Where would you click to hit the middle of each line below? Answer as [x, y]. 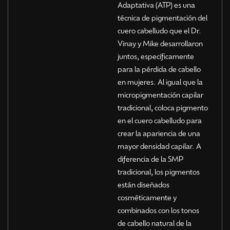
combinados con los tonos [158, 210]
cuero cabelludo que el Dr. [159, 30]
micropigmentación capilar [160, 94]
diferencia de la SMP [150, 158]
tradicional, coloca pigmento [162, 107]
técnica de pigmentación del [162, 17]
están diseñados [143, 184]
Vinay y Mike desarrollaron [160, 43]
